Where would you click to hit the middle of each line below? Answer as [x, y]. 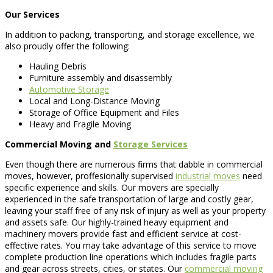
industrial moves [208, 175]
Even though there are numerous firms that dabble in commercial [134, 164]
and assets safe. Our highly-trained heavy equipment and [117, 222]
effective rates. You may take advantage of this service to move [131, 245]
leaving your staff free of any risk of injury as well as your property [135, 210]
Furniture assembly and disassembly [101, 77]
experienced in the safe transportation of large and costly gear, [129, 199]
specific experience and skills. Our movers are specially [112, 187]
